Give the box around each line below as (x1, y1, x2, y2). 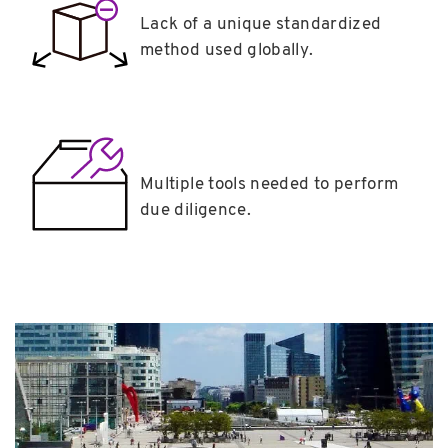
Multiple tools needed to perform (140, 175, 399, 193)
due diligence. (140, 201, 252, 219)
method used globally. (140, 41, 314, 59)
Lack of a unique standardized (140, 15, 382, 33)
